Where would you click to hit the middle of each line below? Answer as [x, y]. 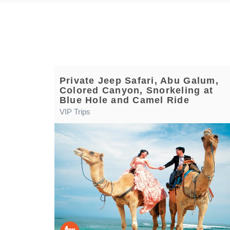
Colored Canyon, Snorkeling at [136, 90]
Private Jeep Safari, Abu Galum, [139, 81]
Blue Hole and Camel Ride [124, 100]
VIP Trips [75, 112]
